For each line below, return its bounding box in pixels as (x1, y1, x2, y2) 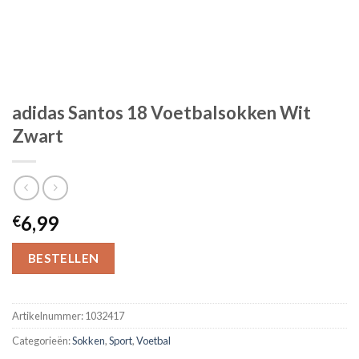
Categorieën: (12, 333, 72, 347)
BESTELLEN (27, 250, 99, 265)
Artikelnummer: (12, 309, 85, 322)
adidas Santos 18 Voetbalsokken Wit (12, 102, 311, 123)
